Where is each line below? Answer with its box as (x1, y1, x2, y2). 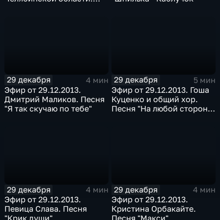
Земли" (111, 112, 139, 123)
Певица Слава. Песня (4, 204, 87, 214)
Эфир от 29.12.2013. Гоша (111, 84, 210, 95)
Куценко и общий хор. (111, 94, 198, 104)
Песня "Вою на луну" (4, 3, 85, 13)
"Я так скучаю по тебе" (4, 103, 92, 113)
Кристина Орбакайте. (111, 204, 196, 214)
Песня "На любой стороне (111, 103, 213, 113)
